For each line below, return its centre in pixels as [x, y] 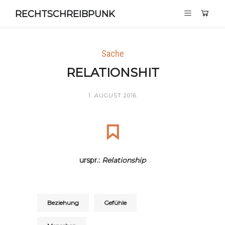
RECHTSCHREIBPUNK [65, 14]
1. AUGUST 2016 [113, 95]
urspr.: [91, 160]
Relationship [124, 160]
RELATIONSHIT [113, 73]
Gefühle [115, 203]
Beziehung [63, 203]
